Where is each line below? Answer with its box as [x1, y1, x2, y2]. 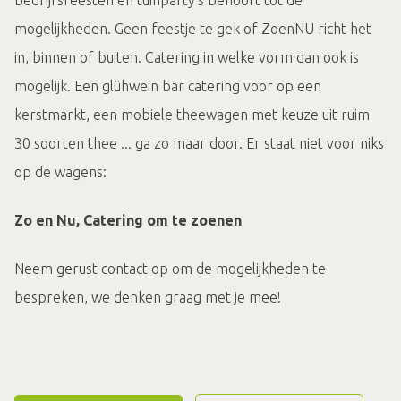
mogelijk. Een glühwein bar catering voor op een [14, 78, 321, 94]
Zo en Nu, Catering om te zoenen [14, 212, 242, 228]
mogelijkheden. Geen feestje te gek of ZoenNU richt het [14, 21, 371, 37]
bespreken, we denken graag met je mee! [14, 289, 281, 305]
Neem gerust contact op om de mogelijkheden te [14, 260, 326, 277]
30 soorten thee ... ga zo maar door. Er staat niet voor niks [14, 135, 384, 151]
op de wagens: [14, 164, 107, 180]
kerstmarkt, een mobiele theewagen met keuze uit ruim [14, 107, 370, 123]
